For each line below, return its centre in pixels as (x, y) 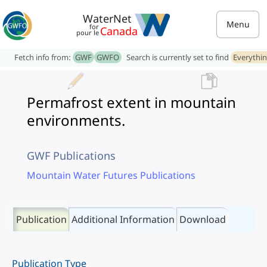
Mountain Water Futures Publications (111, 175)
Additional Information (123, 219)
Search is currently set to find (178, 57)
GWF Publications (71, 156)
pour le (88, 32)
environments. (76, 120)
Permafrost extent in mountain (131, 102)
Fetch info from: (44, 57)
